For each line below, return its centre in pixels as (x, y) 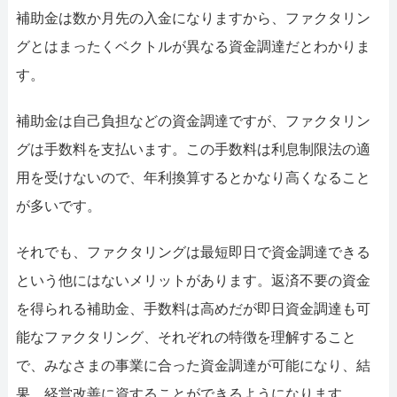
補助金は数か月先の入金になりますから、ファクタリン (193, 18)
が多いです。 (58, 206)
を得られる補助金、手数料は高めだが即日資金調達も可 (193, 308)
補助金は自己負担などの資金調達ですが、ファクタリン (193, 121)
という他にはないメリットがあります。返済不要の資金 (193, 280)
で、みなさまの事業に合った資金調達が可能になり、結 (193, 365)
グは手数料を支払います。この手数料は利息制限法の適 (193, 149)
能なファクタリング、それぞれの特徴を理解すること (186, 337)
